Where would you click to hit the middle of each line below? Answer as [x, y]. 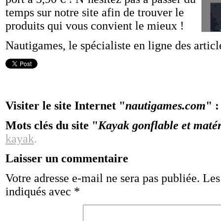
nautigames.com [166, 106]
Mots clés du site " [52, 125]
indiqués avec [40, 191]
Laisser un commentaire [67, 158]
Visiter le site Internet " [65, 106]
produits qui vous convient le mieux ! [95, 26]
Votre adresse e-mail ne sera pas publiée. [103, 178]
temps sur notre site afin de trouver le [95, 12]
